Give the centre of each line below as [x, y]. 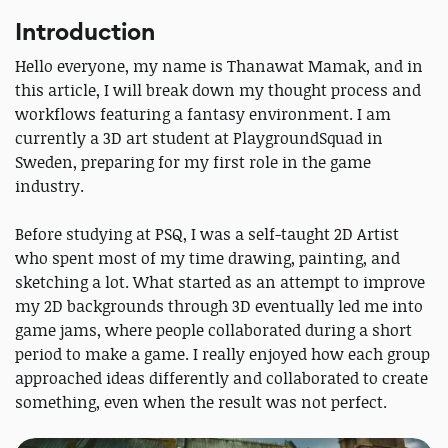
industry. [51, 186]
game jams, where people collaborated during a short [213, 330]
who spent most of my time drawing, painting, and [207, 258]
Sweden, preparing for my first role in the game [193, 162]
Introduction [85, 32]
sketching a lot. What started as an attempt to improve [220, 282]
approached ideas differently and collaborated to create [221, 378]
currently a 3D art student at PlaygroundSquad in [199, 138]
